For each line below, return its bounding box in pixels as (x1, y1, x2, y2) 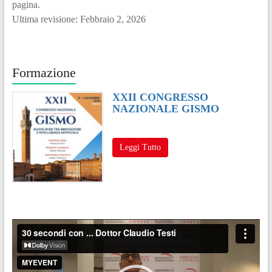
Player (11, 231, 36, 242)
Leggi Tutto (119, 142, 161, 152)
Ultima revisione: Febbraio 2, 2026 (12, 13, 146, 24)
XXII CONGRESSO (112, 90, 208, 103)
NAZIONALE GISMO (112, 102, 219, 115)
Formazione (12, 64, 76, 80)
